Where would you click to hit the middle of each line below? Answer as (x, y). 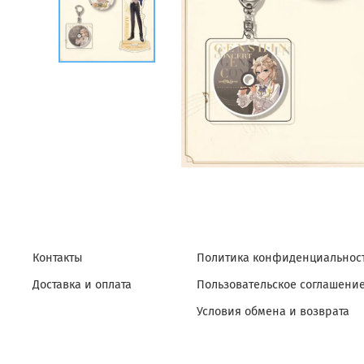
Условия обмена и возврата (273, 312)
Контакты (58, 258)
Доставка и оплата (82, 285)
